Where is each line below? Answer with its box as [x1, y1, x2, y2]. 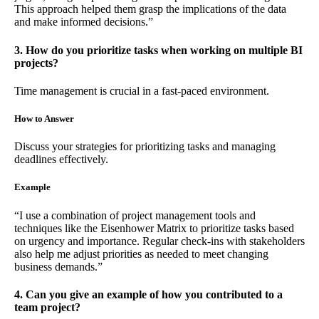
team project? [14, 300, 80, 313]
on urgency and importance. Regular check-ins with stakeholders [14, 234, 305, 247]
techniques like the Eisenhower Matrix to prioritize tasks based [14, 221, 294, 234]
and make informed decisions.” [14, 16, 153, 28]
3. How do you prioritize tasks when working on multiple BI [14, 43, 303, 56]
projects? [14, 56, 58, 69]
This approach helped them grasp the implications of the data [14, 3, 286, 16]
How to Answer [14, 113, 74, 124]
